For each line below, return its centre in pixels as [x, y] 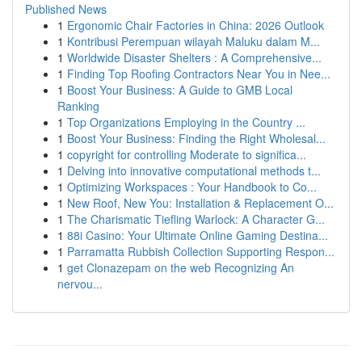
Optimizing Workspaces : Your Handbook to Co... [192, 187]
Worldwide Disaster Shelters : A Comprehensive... [194, 57]
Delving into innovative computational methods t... [194, 170]
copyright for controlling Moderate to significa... [187, 154]
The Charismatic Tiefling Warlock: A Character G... [196, 219]
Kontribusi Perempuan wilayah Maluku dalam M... [194, 41]
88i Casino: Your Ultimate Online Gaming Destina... [198, 235]
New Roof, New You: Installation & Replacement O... [200, 203]
